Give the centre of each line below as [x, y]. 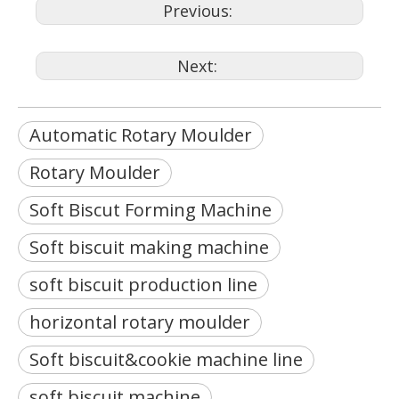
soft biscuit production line [143, 285]
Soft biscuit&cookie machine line [166, 359]
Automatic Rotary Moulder [141, 135]
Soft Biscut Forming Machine [151, 210]
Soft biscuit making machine [149, 247]
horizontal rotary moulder [140, 322]
